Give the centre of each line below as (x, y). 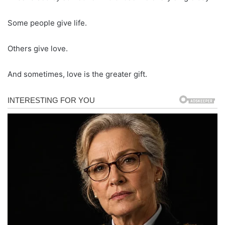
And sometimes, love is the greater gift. (77, 74)
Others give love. (38, 48)
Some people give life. (47, 23)
